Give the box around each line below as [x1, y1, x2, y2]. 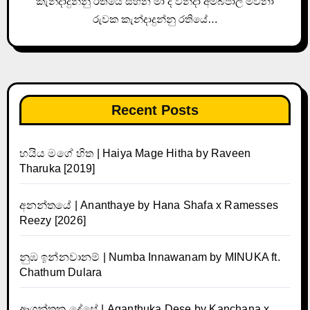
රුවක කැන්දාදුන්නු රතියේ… [92, 12, 218, 25]
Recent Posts [111, 102, 199, 118]
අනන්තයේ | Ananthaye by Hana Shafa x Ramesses [19, 199, 278, 211]
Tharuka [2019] [19, 162, 95, 174]
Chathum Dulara [19, 266, 102, 278]
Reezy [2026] [19, 214, 86, 226]
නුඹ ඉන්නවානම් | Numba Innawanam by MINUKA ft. [19, 250, 280, 263]
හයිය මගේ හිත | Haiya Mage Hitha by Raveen [19, 147, 251, 159]
